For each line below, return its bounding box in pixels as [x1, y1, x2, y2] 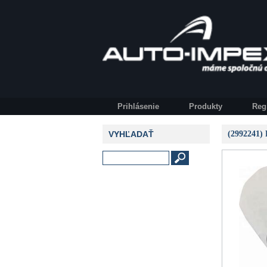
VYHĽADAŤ [108, 129, 154, 139]
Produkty [189, 102, 222, 111]
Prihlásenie [117, 102, 159, 111]
